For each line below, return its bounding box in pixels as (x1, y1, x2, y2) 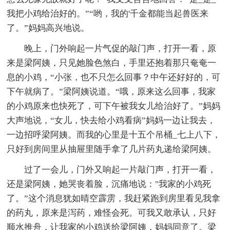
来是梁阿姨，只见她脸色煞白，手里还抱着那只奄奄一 (7, 57, 217, 68)
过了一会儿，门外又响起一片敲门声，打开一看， (7, 164, 217, 175)
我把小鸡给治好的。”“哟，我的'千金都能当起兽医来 (7, 8, 209, 18)
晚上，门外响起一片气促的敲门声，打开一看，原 (7, 43, 217, 53)
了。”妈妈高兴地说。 (7, 23, 90, 33)
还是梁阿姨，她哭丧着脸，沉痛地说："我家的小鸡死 (7, 179, 212, 189)
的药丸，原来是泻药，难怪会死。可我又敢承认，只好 (7, 207, 217, 218)
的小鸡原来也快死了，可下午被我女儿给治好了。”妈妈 (7, 101, 221, 111)
